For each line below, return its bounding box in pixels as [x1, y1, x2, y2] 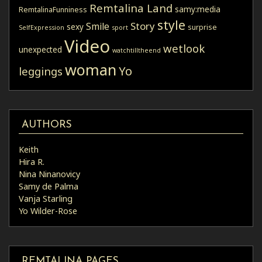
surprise [188, 22, 217, 32]
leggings [19, 63, 63, 78]
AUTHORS [21, 119, 72, 130]
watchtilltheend [112, 46, 161, 54]
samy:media [175, 4, 220, 15]
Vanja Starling [19, 193, 73, 205]
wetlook [163, 40, 205, 56]
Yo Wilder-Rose [19, 205, 77, 217]
